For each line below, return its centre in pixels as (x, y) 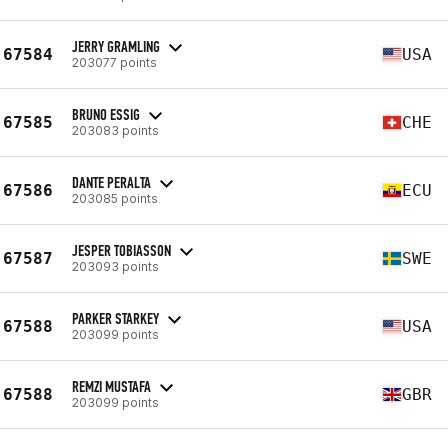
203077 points (114, 62)
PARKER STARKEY (115, 318)
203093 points (115, 266)
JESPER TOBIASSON (121, 250)
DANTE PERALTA (111, 182)
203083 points (115, 130)
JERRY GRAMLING (116, 46)
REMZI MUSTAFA (111, 386)
